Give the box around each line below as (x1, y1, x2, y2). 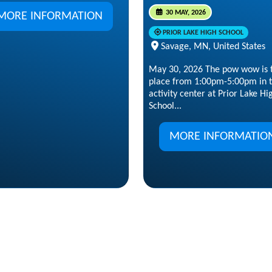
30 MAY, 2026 (163, 8, 206, 16)
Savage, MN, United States (161, 41, 265, 52)
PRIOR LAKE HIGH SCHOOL (162, 29, 243, 36)
